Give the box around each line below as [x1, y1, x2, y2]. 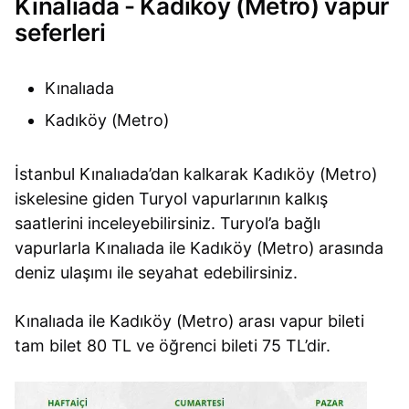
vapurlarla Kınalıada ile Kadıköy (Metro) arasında [15, 238, 384, 258]
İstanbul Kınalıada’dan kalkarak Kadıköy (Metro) [15, 164, 378, 184]
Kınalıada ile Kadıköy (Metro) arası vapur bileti [15, 311, 365, 331]
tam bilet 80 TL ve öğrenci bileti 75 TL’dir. [15, 336, 331, 356]
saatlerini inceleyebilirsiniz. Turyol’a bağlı [15, 214, 321, 234]
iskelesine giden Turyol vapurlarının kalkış [15, 189, 329, 209]
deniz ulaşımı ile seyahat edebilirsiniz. [15, 263, 299, 283]
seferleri [15, 18, 106, 47]
